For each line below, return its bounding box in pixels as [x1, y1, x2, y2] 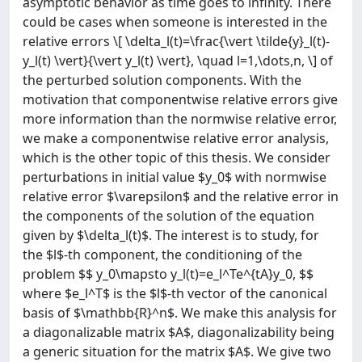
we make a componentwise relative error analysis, [23, 129, 329, 147]
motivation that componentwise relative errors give [23, 90, 338, 108]
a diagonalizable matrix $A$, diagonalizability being [23, 323, 335, 341]
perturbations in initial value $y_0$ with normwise [23, 168, 326, 186]
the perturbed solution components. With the [23, 71, 301, 89]
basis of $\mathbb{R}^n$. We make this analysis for [23, 304, 337, 322]
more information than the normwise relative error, [23, 110, 337, 128]
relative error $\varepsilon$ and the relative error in [23, 187, 339, 205]
